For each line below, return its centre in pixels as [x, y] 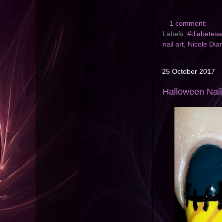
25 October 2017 [189, 72]
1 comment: [189, 24]
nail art [173, 45]
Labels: [175, 34]
